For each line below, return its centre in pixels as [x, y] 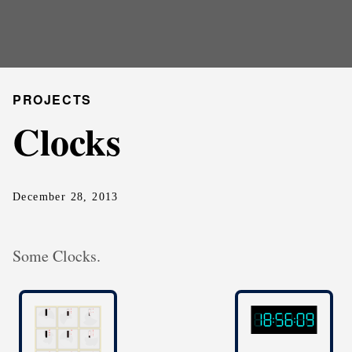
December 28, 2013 [66, 197]
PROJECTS [52, 99]
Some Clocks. [57, 256]
